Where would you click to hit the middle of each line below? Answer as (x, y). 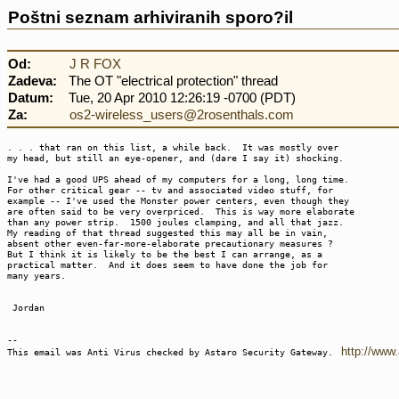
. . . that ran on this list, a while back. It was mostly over (173, 147)
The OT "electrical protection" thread (173, 81)
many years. (37, 275)
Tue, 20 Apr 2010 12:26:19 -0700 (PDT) (182, 98)
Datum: (31, 98)
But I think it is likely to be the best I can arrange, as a (165, 254)
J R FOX (95, 64)
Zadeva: (33, 81)
